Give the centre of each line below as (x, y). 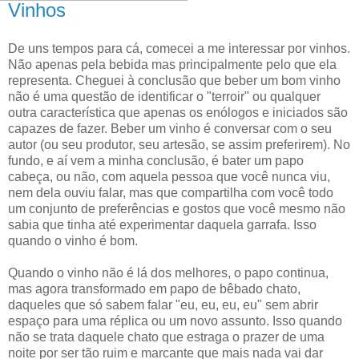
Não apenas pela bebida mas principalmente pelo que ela (172, 65)
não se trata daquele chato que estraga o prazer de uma (166, 337)
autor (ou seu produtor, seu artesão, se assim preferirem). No (179, 145)
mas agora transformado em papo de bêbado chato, (154, 289)
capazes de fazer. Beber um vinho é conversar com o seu (170, 129)
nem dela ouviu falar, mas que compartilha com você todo (171, 193)
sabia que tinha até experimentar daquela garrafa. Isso (162, 225)
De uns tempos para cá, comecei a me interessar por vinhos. (179, 49)
